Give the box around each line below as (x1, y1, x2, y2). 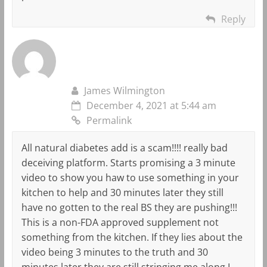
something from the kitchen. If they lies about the (21, 230, 243, 244)
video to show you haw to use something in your (21, 170, 239, 184)
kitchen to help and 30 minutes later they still (21, 185, 223, 199)
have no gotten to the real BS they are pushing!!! (21, 200, 237, 214)
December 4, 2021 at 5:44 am (86, 98, 216, 112)
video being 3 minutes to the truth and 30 (21, 245, 208, 259)
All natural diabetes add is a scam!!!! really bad (21, 141, 228, 154)
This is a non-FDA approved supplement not (21, 215, 219, 229)
